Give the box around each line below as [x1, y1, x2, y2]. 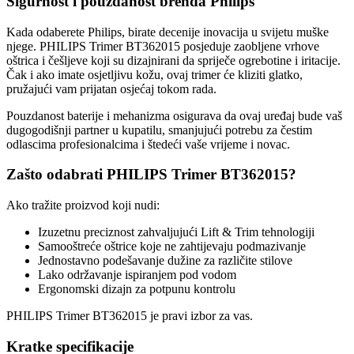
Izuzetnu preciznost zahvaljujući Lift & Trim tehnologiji [38, 225, 314, 239]
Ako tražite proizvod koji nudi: [6, 198, 160, 213]
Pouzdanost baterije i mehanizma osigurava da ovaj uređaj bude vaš [6, 108, 342, 122]
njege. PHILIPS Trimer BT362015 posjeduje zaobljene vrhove [6, 39, 319, 53]
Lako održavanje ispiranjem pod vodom [38, 268, 236, 282]
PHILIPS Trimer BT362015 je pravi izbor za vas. [6, 309, 253, 323]
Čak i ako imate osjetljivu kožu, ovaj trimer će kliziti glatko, [6, 67, 303, 81]
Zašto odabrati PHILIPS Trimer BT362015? [6, 166, 296, 183]
